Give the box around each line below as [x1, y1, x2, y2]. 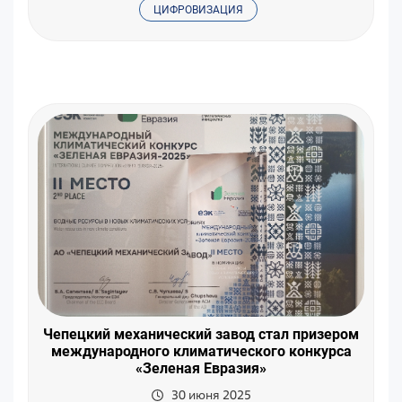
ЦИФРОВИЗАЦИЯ [153, 3, 243, 16]
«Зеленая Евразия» [135, 359, 267, 377]
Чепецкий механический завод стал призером [43, 325, 359, 343]
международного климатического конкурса [50, 342, 352, 360]
